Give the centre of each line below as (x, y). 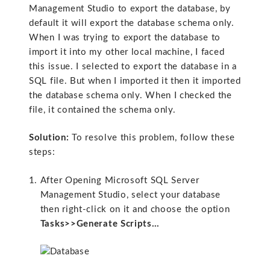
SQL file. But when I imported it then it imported (135, 81)
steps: (42, 152)
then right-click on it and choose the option (135, 209)
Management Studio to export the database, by (130, 8)
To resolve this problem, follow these (152, 138)
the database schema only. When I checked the (130, 95)
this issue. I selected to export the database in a (133, 66)
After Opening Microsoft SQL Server (120, 180)
